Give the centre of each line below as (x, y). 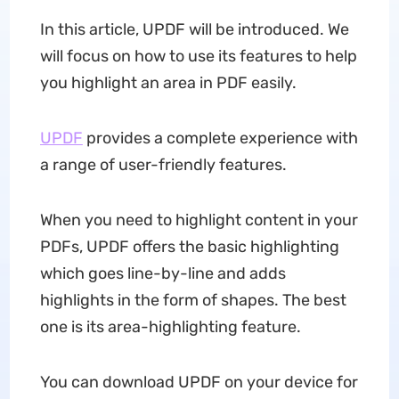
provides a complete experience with (220, 138)
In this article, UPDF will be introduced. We (194, 29)
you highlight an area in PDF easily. (168, 83)
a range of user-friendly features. (163, 165)
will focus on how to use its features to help (198, 56)
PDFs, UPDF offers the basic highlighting (189, 247)
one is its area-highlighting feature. (170, 327)
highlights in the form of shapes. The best (193, 300)
